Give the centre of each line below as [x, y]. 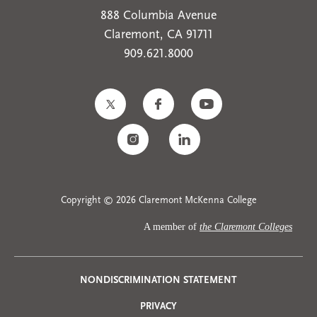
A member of [172, 226]
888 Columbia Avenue [158, 16]
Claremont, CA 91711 [158, 35]
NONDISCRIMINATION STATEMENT [158, 280]
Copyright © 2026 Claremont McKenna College [158, 200]
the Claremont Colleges [246, 226]
